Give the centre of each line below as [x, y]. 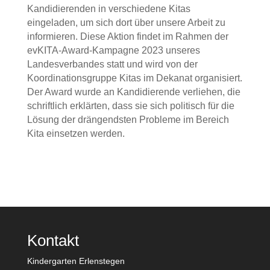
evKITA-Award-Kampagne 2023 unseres [113, 50]
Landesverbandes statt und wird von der [112, 64]
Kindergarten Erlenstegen [76, 261]
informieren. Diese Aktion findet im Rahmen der [127, 36]
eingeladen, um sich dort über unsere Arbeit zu [126, 23]
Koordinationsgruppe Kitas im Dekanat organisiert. [134, 78]
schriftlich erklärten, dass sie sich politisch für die [130, 106]
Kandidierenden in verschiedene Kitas [108, 9]
